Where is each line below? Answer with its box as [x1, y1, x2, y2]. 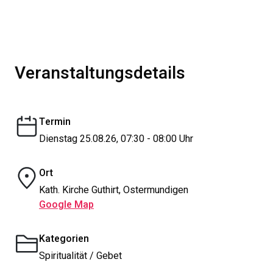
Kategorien [39, 232, 89, 246]
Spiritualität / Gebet [39, 249, 122, 263]
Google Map [39, 197, 94, 212]
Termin [39, 115, 71, 129]
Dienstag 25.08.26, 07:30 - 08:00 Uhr [39, 132, 193, 146]
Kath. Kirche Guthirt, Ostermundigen [39, 183, 188, 197]
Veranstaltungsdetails [15, 61, 185, 86]
